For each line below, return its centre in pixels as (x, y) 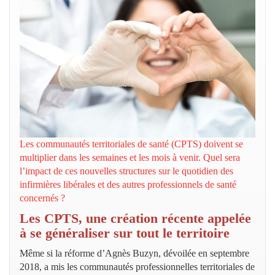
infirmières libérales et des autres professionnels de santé (128, 184)
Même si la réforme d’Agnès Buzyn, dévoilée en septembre (134, 253)
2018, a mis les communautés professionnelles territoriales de (137, 266)
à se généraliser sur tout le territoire (125, 233)
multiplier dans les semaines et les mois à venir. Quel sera (130, 157)
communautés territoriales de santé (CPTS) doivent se (138, 144)
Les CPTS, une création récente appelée (135, 218)
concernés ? (42, 198)
